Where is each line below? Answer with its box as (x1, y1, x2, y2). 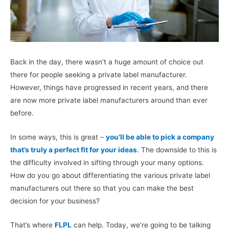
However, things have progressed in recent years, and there (10, 83, 208, 92)
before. (10, 109, 34, 118)
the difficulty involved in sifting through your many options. (10, 158, 204, 167)
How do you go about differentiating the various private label (10, 171, 210, 179)
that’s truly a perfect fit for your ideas (10, 145, 137, 154)
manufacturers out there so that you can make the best (10, 184, 194, 192)
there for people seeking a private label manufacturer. (10, 71, 187, 79)
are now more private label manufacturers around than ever (10, 96, 208, 105)
